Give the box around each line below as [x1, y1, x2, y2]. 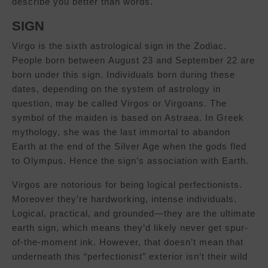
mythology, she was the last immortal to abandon [12, 127, 230, 138]
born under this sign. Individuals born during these [12, 69, 235, 80]
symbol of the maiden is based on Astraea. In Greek [12, 112, 244, 123]
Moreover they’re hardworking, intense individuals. [12, 194, 237, 205]
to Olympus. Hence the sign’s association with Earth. [12, 156, 249, 166]
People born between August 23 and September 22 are [12, 55, 255, 66]
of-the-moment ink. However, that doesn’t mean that [12, 237, 243, 248]
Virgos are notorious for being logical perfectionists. [12, 179, 242, 190]
